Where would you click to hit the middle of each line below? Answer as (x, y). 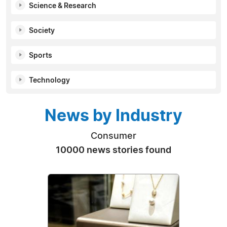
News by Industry (113, 116)
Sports (41, 55)
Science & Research (63, 6)
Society (42, 31)
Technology (49, 80)
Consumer (113, 136)
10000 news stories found (113, 150)
